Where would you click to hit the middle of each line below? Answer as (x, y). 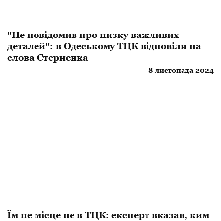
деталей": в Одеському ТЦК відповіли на (104, 46)
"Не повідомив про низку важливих (93, 35)
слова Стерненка (48, 57)
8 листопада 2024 (181, 70)
